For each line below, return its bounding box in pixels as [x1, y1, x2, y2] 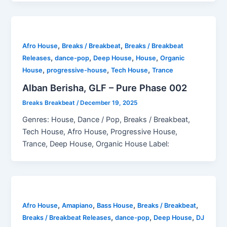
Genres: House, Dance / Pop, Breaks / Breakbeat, [22, 115, 191, 125]
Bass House [97, 202, 134, 210]
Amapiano [62, 202, 93, 210]
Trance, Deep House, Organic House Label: [22, 139, 170, 149]
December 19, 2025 [80, 99, 138, 107]
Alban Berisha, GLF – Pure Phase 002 [22, 82, 187, 93]
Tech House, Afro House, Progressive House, [22, 127, 178, 137]
